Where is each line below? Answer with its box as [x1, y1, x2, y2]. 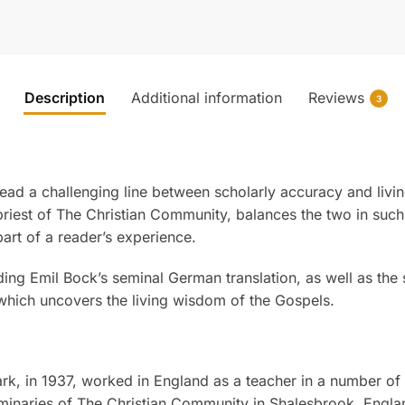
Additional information [131, 88, 282, 107]
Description [24, 88, 105, 107]
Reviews [308, 88, 364, 107]
